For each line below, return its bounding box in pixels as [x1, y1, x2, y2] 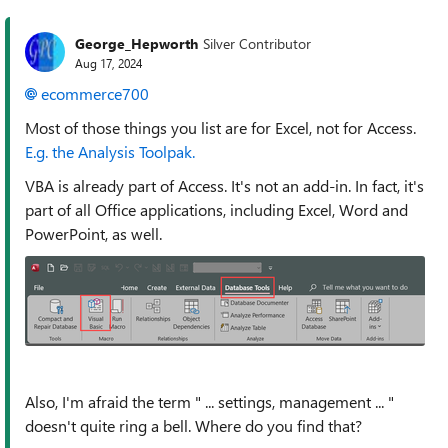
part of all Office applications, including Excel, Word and [25, 199, 408, 221]
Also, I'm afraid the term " [25, 391, 201, 413]
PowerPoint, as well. [25, 223, 162, 245]
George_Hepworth [75, 33, 198, 53]
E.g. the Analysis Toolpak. [25, 141, 195, 163]
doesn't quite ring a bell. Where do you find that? [25, 415, 362, 437]
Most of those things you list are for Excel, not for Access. [25, 117, 416, 139]
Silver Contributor [203, 33, 311, 53]
